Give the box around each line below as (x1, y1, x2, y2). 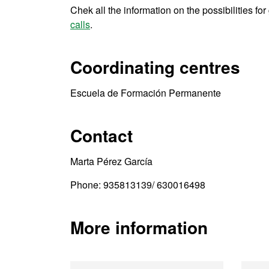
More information (70, 215, 208, 240)
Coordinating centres (70, 55, 240, 80)
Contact (70, 123, 133, 148)
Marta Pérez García (70, 154, 153, 169)
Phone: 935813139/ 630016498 (70, 178, 205, 192)
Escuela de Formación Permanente (70, 86, 221, 100)
